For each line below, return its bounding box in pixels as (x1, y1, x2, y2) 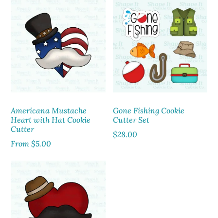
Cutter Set (112, 114, 149, 125)
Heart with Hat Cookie (11, 114, 91, 125)
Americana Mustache (11, 105, 87, 115)
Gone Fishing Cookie (112, 105, 184, 115)
